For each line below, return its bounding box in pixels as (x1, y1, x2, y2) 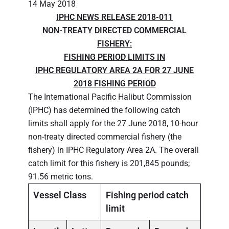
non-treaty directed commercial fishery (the (28, 131, 181, 142)
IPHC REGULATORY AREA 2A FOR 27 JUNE (35, 65, 194, 75)
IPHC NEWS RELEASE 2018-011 (56, 12, 173, 22)
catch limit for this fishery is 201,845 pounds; (28, 158, 190, 168)
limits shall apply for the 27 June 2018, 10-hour (28, 118, 198, 128)
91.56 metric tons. (28, 171, 93, 181)
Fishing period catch (106, 189, 189, 200)
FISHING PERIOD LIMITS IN (64, 52, 165, 62)
